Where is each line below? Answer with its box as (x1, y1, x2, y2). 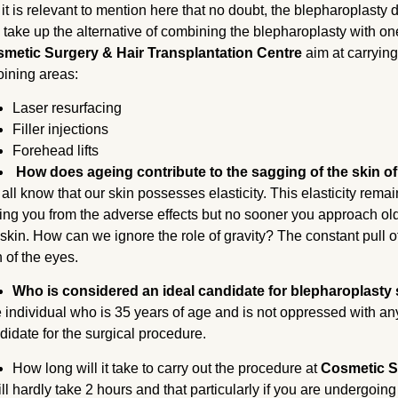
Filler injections (12, 121, 109, 137)
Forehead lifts (12, 142, 99, 158)
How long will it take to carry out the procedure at (12, 360, 322, 376)
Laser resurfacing (12, 99, 123, 115)
